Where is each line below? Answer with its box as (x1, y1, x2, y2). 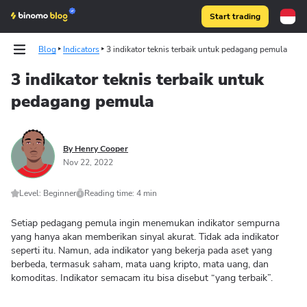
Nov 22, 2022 (63, 157, 113, 168)
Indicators (63, 44, 99, 55)
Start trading (210, 11, 260, 22)
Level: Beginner (19, 188, 76, 199)
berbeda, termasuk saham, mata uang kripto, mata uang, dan (11, 258, 269, 271)
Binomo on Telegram (85, 103, 178, 116)
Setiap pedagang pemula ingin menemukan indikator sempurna (11, 217, 280, 230)
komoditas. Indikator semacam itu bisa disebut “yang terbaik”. (11, 271, 275, 284)
